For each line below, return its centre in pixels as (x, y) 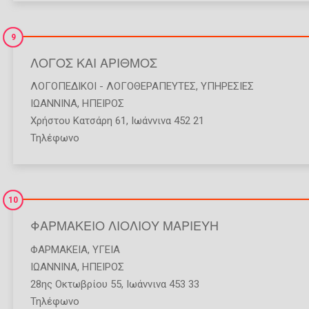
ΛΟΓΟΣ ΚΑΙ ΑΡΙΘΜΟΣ (94, 62)
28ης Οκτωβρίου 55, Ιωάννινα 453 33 (115, 284)
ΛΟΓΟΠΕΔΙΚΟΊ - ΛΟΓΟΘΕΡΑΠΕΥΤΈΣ (113, 87)
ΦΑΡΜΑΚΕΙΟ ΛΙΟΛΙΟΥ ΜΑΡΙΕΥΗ (124, 225)
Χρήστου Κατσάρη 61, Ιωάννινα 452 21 (117, 121)
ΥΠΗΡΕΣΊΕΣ (227, 87)
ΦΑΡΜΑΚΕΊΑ (59, 249)
